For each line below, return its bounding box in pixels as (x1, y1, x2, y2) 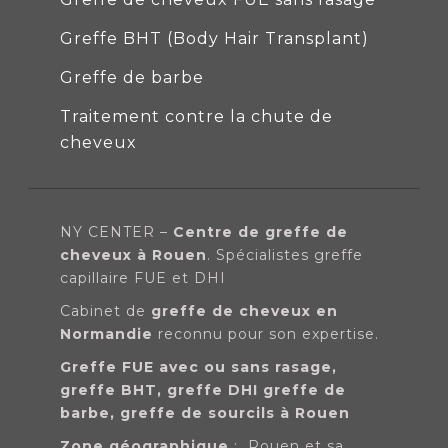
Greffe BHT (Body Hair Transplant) (60, 28, 369, 48)
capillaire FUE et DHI (60, 268, 226, 287)
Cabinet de (60, 301, 151, 320)
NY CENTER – (60, 222, 173, 241)
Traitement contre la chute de (60, 106, 333, 126)
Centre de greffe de (173, 222, 348, 241)
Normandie (60, 324, 153, 343)
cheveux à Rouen (60, 245, 207, 264)
